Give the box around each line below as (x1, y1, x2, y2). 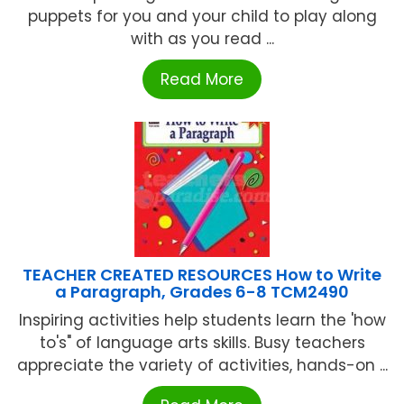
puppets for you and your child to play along (27, 5, 377, 28)
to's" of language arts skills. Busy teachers (39, 332, 365, 354)
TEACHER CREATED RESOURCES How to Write (23, 263, 381, 287)
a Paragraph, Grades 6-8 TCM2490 (55, 280, 349, 304)
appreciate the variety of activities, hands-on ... (16, 354, 388, 377)
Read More (161, 69, 243, 91)
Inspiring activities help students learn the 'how (18, 309, 386, 332)
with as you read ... (130, 28, 274, 50)
